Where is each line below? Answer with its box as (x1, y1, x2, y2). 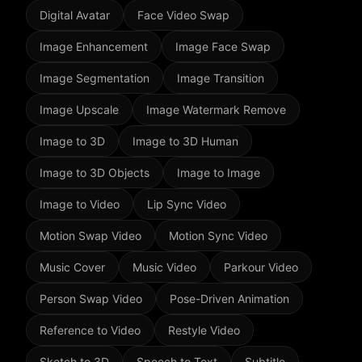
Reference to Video (40, 323, 141, 338)
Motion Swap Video (40, 229, 141, 243)
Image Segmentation (40, 71, 149, 86)
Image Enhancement (40, 40, 148, 54)
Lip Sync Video (147, 197, 226, 212)
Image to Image (177, 166, 260, 180)
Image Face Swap (175, 40, 271, 54)
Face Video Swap (137, 8, 229, 23)
